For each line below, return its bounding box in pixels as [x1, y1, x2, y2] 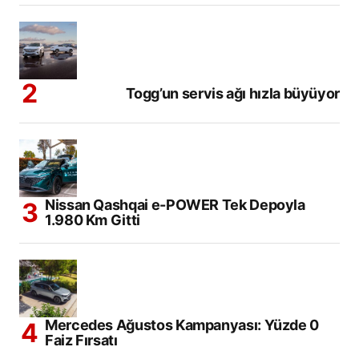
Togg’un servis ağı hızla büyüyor [125, 85, 340, 102]
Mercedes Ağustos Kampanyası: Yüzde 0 [45, 317, 320, 333]
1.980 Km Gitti [45, 212, 140, 228]
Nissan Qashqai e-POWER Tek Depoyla [45, 196, 305, 213]
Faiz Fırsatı [45, 332, 118, 349]
